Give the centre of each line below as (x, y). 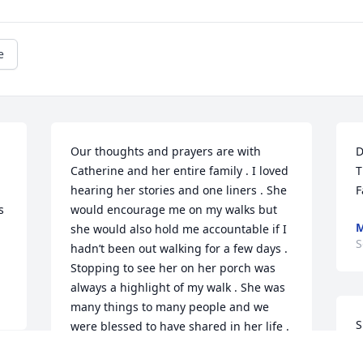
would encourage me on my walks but (174, 210)
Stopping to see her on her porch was (173, 268)
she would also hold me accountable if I (179, 229)
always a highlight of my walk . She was (178, 288)
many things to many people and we (170, 307)
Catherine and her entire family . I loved (180, 171)
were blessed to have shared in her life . (180, 327)
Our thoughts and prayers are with (166, 152)
